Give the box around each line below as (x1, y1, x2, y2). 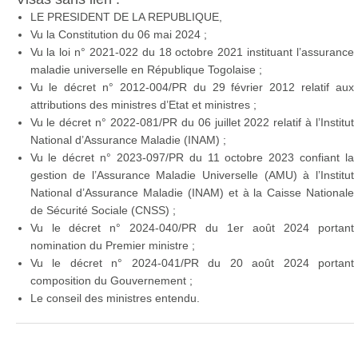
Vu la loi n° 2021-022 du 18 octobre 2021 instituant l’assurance (30, 46, 354, 59)
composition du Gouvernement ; (30, 274, 193, 288)
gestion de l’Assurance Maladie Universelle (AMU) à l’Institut (30, 169, 354, 182)
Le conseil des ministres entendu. (30, 292, 200, 305)
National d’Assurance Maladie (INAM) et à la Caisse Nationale (30, 186, 354, 200)
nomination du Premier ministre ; (30, 239, 195, 253)
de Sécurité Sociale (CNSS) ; (30, 204, 176, 217)
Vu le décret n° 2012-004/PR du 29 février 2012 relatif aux (30, 81, 354, 94)
